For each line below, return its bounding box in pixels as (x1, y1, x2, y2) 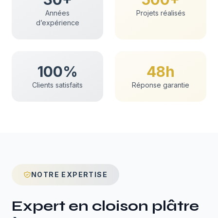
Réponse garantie (132, 81, 189, 89)
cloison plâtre (92, 197, 199, 215)
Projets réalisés (136, 9, 185, 17)
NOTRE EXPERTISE (31, 170, 108, 179)
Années (45, 9, 70, 17)
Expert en (12, 197, 92, 215)
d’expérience (36, 18, 79, 27)
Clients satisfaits (32, 81, 83, 89)
